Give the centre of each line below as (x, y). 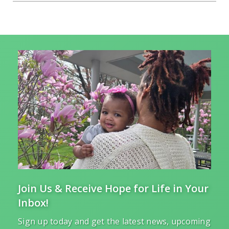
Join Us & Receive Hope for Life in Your (113, 189)
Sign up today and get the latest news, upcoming (114, 222)
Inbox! (33, 203)
